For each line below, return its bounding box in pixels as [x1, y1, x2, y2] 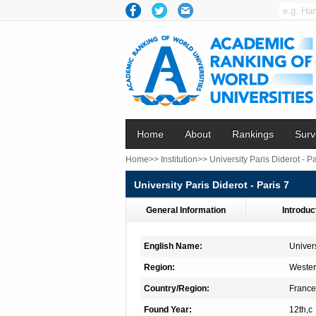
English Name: [144, 241, 202, 251]
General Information [146, 205, 226, 215]
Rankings [232, 128, 274, 140]
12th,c [289, 305, 312, 315]
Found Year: [144, 305, 192, 315]
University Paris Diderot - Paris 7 [134, 179, 289, 190]
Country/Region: [144, 284, 209, 293]
